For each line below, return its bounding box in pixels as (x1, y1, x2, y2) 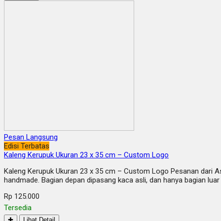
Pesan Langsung (4, 133, 58, 142)
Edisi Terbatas (4, 142, 49, 151)
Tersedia (4, 203, 32, 213)
